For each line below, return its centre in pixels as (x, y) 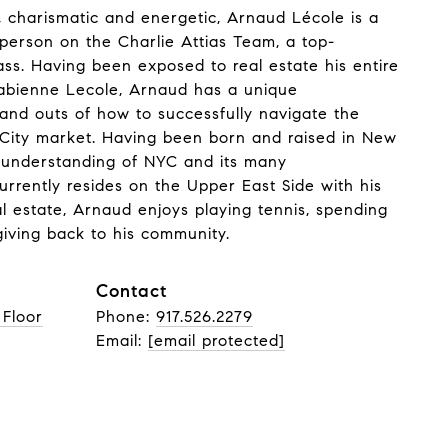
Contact (131, 291)
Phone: (126, 316)
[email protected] (216, 340)
